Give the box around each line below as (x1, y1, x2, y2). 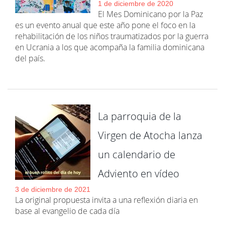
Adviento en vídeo (98, 167, 179, 180)
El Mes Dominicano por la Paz (98, 9, 203, 20)
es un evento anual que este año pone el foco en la (15, 20, 195, 31)
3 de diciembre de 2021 (15, 185, 90, 193)
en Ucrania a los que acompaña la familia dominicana (15, 42, 204, 53)
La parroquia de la (98, 109, 181, 123)
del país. (15, 53, 45, 64)
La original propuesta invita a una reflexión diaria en (15, 194, 198, 205)
